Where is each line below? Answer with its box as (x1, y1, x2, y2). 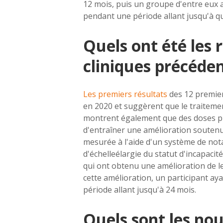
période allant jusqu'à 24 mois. (83, 184, 196, 195)
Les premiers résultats (83, 88, 169, 100)
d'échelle (83, 148, 115, 159)
